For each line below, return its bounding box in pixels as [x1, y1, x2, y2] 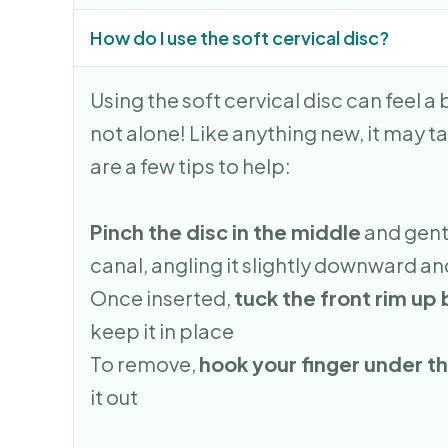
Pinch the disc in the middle [90, 218, 362, 244]
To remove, [90, 350, 200, 376]
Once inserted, [90, 284, 235, 310]
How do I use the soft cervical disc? [90, 25, 390, 49]
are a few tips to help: [90, 152, 292, 178]
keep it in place [90, 317, 235, 343]
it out [90, 383, 139, 409]
